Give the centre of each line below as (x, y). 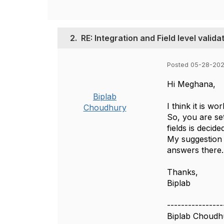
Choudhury (105, 107)
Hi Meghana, (191, 84)
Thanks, (182, 172)
